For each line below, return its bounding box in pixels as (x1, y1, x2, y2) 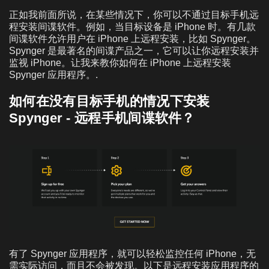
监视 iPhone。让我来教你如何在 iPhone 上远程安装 (9, 57, 231, 68)
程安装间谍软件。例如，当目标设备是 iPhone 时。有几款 (9, 21, 256, 32)
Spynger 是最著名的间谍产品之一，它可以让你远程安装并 (9, 45, 259, 56)
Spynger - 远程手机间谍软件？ (9, 110, 195, 125)
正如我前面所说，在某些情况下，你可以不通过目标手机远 (9, 9, 259, 20)
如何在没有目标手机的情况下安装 (9, 93, 210, 109)
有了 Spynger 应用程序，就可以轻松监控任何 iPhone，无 (9, 248, 256, 259)
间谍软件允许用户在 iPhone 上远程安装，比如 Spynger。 (9, 33, 256, 44)
